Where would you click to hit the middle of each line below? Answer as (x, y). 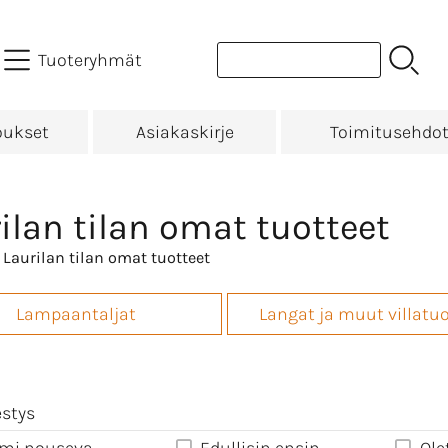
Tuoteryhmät (90, 60)
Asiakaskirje (184, 132)
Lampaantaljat (75, 314)
